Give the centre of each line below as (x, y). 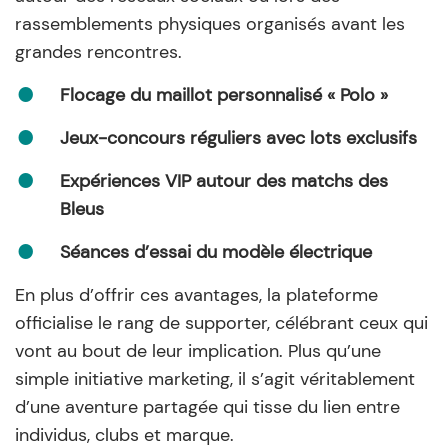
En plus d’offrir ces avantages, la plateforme (196, 294)
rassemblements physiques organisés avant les (210, 23)
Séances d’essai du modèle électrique (216, 251)
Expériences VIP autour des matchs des (224, 180)
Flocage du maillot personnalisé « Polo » (224, 94)
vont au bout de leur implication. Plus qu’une (198, 350)
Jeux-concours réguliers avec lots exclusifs (238, 137)
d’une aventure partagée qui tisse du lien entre (207, 406)
